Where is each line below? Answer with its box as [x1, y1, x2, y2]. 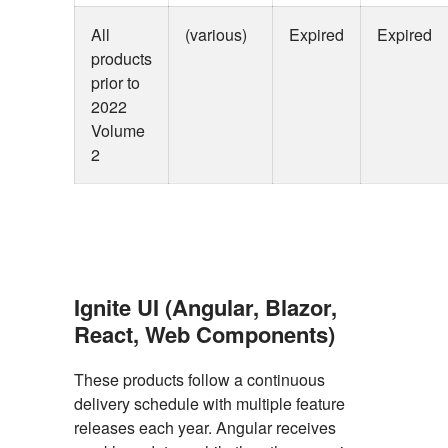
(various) [185, 23, 247, 46]
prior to [91, 71, 140, 94]
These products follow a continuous [74, 368, 325, 391]
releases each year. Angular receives [74, 416, 336, 439]
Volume [91, 119, 145, 142]
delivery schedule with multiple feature [74, 392, 345, 415]
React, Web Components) [74, 318, 335, 350]
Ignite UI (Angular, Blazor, [74, 291, 337, 323]
